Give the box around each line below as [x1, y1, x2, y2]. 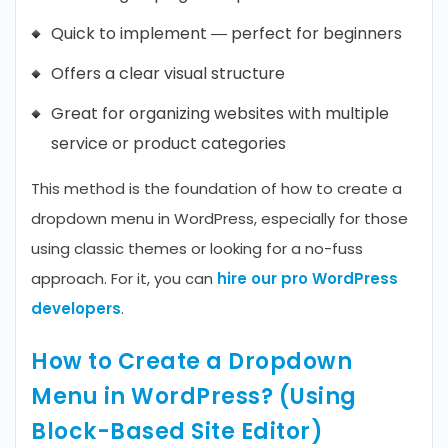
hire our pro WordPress [217, 268, 398, 289]
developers [31, 298, 121, 319]
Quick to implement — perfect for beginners [51, 22, 402, 45]
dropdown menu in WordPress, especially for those [31, 208, 408, 229]
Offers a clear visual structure [51, 62, 285, 85]
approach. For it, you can [31, 268, 217, 289]
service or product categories [51, 132, 286, 155]
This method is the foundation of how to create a [31, 178, 402, 199]
